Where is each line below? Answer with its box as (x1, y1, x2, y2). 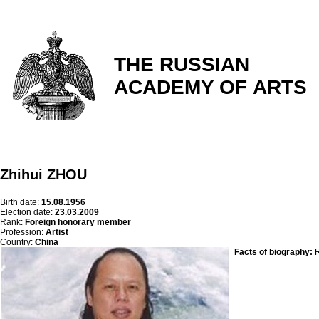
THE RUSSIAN (114, 53, 249, 75)
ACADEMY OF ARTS (114, 76, 307, 98)
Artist (46, 227, 68, 237)
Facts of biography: (234, 247, 313, 257)
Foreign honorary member (25, 217, 131, 227)
